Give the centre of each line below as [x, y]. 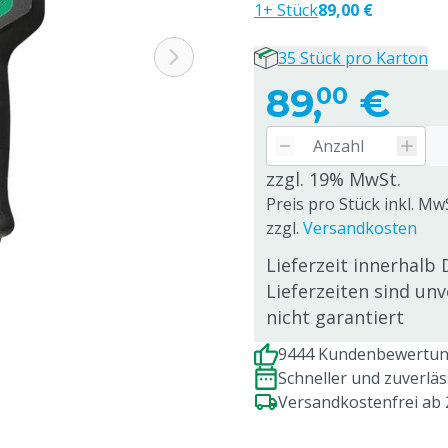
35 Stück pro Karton [353, 58]
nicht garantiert [335, 317]
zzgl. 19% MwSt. [333, 179]
